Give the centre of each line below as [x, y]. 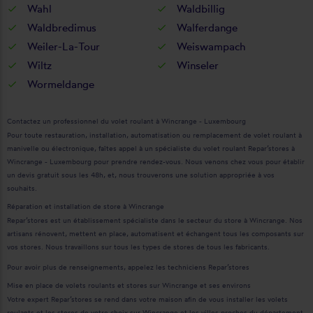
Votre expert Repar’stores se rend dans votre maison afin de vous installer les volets [147, 299]
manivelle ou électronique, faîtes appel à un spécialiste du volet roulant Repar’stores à [151, 148]
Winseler [196, 65]
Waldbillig [199, 9]
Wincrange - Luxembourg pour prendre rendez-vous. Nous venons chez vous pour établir [156, 161]
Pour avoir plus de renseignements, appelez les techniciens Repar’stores [128, 267]
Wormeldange [59, 84]
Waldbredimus [60, 28]
